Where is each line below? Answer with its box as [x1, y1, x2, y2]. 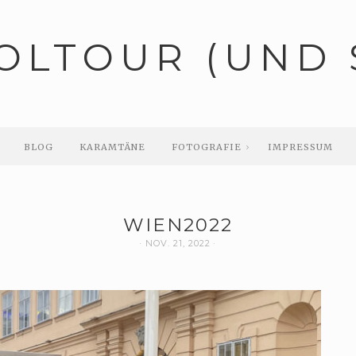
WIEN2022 [123, 214, 233, 236]
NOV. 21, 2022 [145, 238, 211, 249]
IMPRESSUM [267, 141, 333, 153]
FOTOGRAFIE [171, 141, 242, 153]
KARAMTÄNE [79, 141, 145, 153]
